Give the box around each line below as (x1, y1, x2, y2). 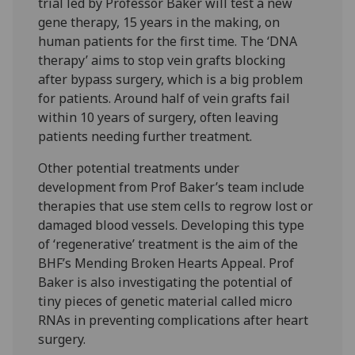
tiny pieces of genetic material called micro (38, 292, 293, 310)
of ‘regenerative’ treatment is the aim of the (38, 235, 299, 253)
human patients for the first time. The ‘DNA (38, 32, 298, 50)
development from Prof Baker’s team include (38, 177, 305, 196)
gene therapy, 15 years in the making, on (38, 13, 281, 31)
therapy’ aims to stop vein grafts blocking (38, 51, 286, 69)
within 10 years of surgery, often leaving (38, 108, 279, 126)
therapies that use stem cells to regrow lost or (38, 197, 314, 215)
